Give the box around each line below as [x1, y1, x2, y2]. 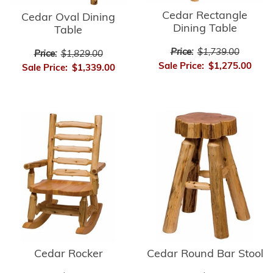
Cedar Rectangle [162, 10, 247, 22]
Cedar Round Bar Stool [146, 248, 263, 260]
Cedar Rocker [34, 248, 103, 260]
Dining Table [172, 23, 237, 35]
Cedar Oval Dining [21, 12, 115, 24]
